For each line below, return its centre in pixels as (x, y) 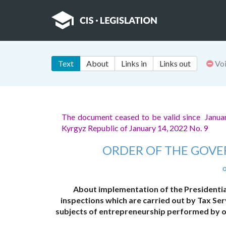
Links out (175, 64)
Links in (134, 64)
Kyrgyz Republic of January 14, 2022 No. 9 (135, 128)
